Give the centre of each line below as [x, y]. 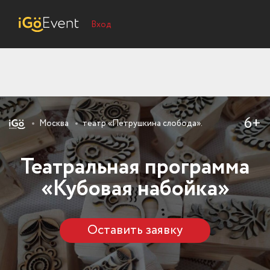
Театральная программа [135, 167]
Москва [54, 124]
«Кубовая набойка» [135, 189]
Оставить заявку [135, 231]
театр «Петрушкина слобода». [143, 124]
